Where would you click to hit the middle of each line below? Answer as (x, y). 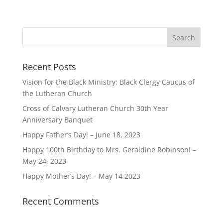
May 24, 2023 (44, 161)
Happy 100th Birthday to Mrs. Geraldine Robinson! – (109, 150)
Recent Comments (60, 201)
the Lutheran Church (57, 94)
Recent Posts (49, 67)
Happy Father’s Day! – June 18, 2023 (81, 135)
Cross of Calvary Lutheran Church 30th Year (95, 109)
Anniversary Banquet (57, 120)
